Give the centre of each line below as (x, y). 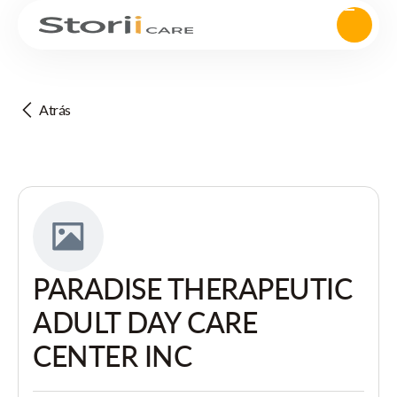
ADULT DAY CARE (145, 322)
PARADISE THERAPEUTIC (193, 288)
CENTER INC (113, 356)
